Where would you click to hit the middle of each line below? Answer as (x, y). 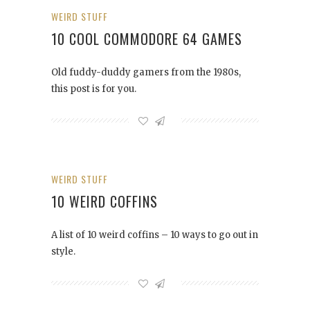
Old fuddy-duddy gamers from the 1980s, (146, 73)
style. (63, 252)
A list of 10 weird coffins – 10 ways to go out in (155, 235)
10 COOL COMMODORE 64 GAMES (147, 39)
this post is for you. (94, 89)
